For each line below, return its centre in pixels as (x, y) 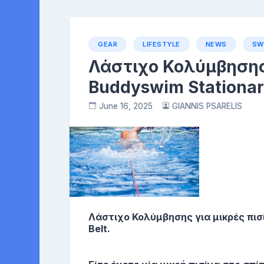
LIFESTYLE (161, 44)
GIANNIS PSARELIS (207, 106)
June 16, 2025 (126, 106)
